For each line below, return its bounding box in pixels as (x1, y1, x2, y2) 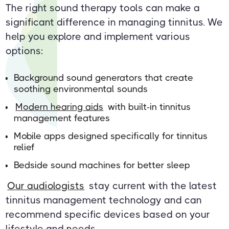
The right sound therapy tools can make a (6, 2, 200, 14)
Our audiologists (7, 179, 85, 192)
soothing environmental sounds (14, 83, 148, 94)
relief (14, 142, 35, 152)
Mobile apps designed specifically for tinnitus (14, 130, 208, 141)
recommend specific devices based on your (6, 208, 211, 220)
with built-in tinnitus (105, 101, 191, 112)
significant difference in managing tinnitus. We (6, 16, 223, 28)
